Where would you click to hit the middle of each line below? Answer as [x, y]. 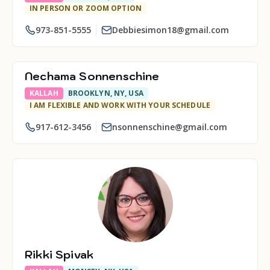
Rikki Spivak [59, 255]
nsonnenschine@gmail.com [170, 127]
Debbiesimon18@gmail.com [171, 30]
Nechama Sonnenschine [92, 76]
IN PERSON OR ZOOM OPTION [86, 8]
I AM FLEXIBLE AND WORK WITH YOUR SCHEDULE [120, 105]
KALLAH [44, 93]
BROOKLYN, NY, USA [105, 93]
